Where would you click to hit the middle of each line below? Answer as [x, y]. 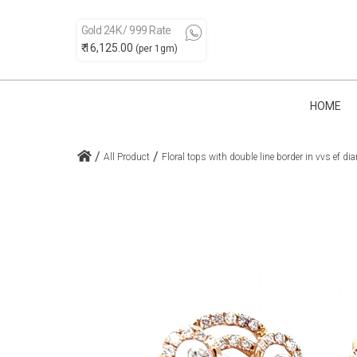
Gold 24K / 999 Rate [126, 30]
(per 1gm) [156, 48]
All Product [126, 157]
